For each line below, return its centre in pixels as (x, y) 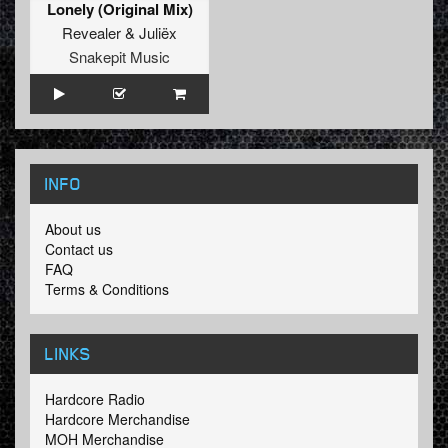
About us (73, 229)
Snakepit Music (119, 57)
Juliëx (158, 33)
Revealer (91, 33)
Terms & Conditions (107, 289)
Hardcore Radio (95, 399)
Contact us (79, 249)
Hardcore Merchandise (117, 419)
